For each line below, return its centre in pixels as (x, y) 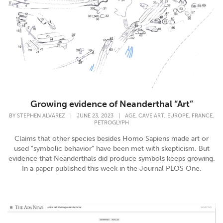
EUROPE (178, 116)
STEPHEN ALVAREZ (41, 116)
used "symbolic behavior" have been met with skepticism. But (111, 149)
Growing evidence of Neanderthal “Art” (111, 104)
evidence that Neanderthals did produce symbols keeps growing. (111, 159)
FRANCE (202, 116)
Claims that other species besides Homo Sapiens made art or (111, 139)
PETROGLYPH (111, 123)
